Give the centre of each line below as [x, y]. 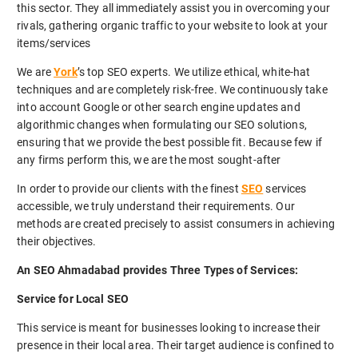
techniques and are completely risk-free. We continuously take [172, 89]
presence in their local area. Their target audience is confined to [176, 346]
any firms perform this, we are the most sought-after [149, 159]
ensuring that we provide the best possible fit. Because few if [169, 142]
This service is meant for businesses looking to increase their [169, 328]
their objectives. [57, 242]
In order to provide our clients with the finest [129, 189]
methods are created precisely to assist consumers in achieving [176, 224]
